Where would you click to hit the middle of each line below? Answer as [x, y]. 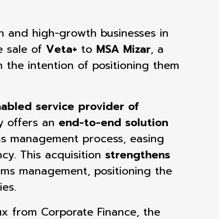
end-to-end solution [113, 122]
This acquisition [63, 155]
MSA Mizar [123, 49]
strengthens [138, 155]
